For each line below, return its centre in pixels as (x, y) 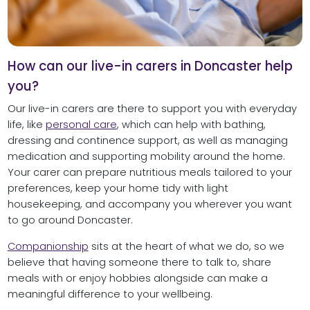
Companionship (48, 246)
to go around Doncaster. (70, 220)
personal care (81, 125)
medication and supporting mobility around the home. (146, 157)
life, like (26, 125)
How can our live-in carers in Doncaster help (150, 66)
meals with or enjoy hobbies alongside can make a (137, 278)
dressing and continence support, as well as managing (147, 141)
